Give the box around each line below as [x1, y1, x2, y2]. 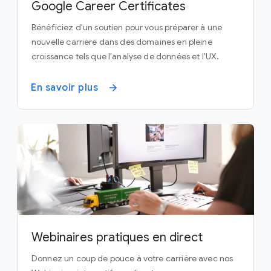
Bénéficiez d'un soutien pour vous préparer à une [31, 21, 223, 33]
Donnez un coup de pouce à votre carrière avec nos [31, 252, 233, 264]
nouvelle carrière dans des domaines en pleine [31, 36, 212, 47]
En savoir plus [31, 81, 98, 94]
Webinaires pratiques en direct [31, 229, 203, 245]
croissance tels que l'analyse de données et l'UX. [31, 50, 220, 62]
